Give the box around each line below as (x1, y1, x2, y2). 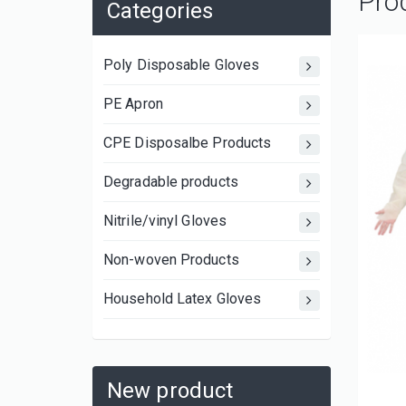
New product (107, 378, 234, 403)
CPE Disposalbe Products (103, 134, 272, 151)
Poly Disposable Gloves (103, 56, 260, 73)
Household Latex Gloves (103, 290, 262, 307)
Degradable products (103, 173, 238, 190)
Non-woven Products (103, 251, 239, 268)
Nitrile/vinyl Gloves (103, 212, 227, 229)
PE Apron (103, 95, 163, 112)
